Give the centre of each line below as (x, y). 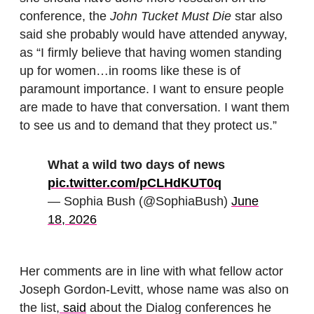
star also (257, 16)
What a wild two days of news (136, 165)
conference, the (65, 16)
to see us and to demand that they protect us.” (148, 126)
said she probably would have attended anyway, (153, 35)
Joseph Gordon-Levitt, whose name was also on (154, 289)
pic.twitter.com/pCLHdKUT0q (135, 183)
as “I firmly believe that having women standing (151, 53)
